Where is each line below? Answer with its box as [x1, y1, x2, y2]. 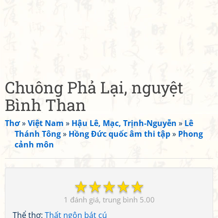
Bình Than [5, 94, 86, 115]
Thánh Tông [15, 128, 61, 139]
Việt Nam [28, 118, 64, 128]
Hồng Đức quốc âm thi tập [69, 128, 170, 139]
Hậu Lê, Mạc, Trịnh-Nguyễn [72, 118, 177, 128]
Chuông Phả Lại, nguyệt [5, 76, 183, 98]
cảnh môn [15, 139, 54, 150]
